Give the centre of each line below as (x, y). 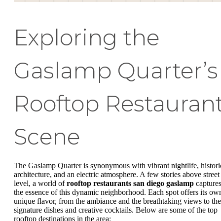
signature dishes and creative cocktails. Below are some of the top (116, 210)
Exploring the (87, 37)
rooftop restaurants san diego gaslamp (130, 183)
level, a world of (40, 183)
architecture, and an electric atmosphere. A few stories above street (117, 174)
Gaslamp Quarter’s (116, 70)
